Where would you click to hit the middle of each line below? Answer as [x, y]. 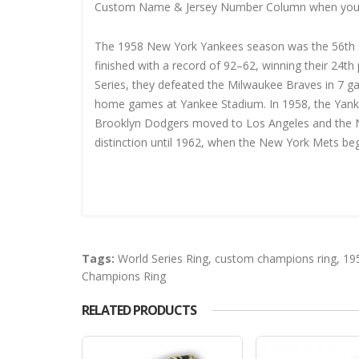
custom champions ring [276, 258]
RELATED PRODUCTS [139, 310]
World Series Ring [163, 258]
